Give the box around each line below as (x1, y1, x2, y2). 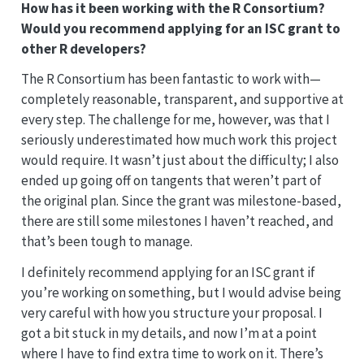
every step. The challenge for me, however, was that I (20, 110, 330, 129)
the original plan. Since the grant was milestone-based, (20, 192, 341, 210)
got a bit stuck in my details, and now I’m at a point (20, 324, 317, 343)
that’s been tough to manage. (20, 232, 193, 251)
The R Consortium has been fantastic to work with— (20, 70, 321, 89)
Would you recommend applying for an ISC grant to (20, 19, 340, 37)
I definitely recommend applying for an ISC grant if (20, 263, 315, 282)
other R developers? (20, 39, 146, 58)
